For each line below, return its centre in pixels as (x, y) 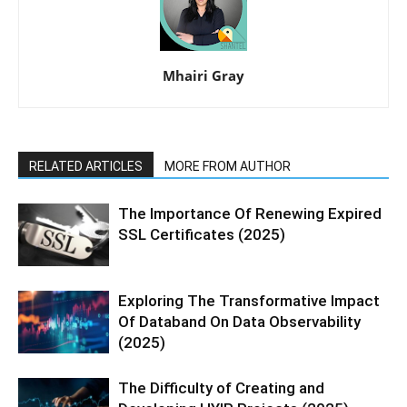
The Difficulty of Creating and (221, 388)
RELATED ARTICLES (86, 167)
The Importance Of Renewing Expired (250, 214)
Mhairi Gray (203, 76)
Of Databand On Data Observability (239, 322)
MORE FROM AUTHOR (228, 167)
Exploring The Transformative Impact (249, 301)
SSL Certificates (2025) (202, 235)
